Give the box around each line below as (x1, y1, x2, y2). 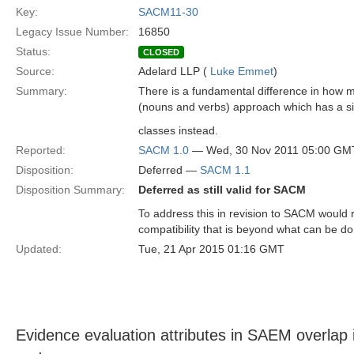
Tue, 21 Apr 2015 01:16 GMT (138, 243, 284, 255)
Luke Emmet (210, 65, 273, 77)
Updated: (16, 243, 62, 255)
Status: (16, 45, 51, 58)
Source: (16, 65, 55, 77)
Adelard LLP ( (138, 65, 210, 77)
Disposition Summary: (16, 183, 125, 196)
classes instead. (138, 124, 218, 137)
